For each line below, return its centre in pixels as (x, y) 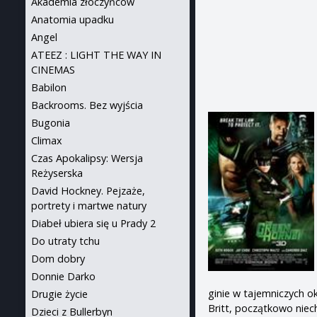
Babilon (49, 87)
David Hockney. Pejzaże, (88, 191)
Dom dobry (58, 259)
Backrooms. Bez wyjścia (87, 105)
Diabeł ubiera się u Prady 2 (93, 223)
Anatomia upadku (73, 19)
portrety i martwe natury (89, 206)
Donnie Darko (63, 276)
